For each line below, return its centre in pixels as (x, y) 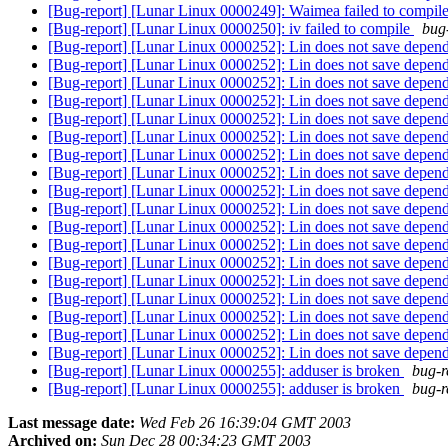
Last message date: (71, 423)
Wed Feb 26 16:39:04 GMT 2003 (245, 423)
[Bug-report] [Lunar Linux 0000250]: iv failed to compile (231, 29)
